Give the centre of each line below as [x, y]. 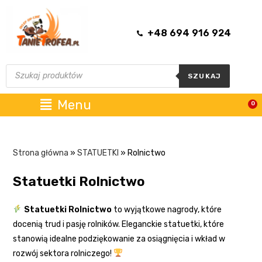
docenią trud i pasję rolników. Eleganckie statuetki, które [119, 224]
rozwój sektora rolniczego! [63, 253]
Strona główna [41, 153]
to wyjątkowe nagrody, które [167, 209]
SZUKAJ [204, 76]
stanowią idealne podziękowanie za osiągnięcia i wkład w [119, 239]
